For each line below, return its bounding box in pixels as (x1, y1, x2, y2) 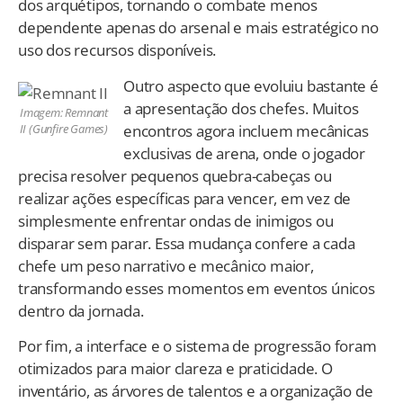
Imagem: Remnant (19, 104, 108, 121)
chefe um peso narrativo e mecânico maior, (18, 255, 314, 276)
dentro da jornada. (18, 300, 144, 321)
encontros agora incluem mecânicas (123, 120, 369, 141)
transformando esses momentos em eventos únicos (18, 277, 375, 299)
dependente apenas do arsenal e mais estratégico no (18, 17, 379, 39)
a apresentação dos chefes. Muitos (123, 97, 359, 119)
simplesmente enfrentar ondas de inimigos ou (18, 210, 334, 231)
